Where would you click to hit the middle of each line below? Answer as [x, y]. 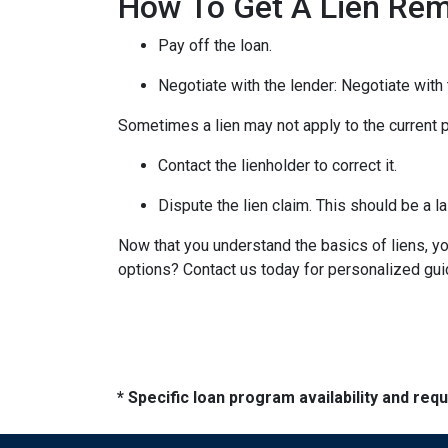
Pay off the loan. [215, 45]
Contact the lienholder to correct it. [277, 165]
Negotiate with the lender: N [255, 85]
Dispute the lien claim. [237, 205]
